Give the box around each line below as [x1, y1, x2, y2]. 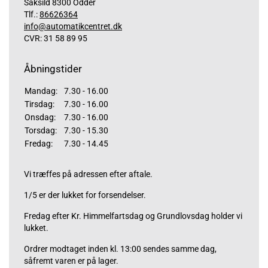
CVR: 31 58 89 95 [24, 33, 87, 44]
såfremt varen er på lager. [24, 256, 118, 266]
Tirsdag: [25, 99, 54, 109]
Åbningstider [24, 63, 82, 75]
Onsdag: [25, 112, 56, 123]
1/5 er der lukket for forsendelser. [24, 190, 146, 200]
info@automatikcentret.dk [24, 22, 122, 32]
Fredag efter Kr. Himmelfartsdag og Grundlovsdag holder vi [24, 211, 242, 221]
